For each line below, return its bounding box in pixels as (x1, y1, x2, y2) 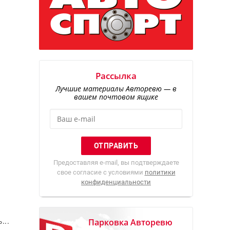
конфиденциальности (81, 178, 151, 186)
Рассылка (95, 70, 137, 82)
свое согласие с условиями (56, 168, 145, 177)
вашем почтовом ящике (74, 92, 158, 102)
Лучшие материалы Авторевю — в (55, 84, 177, 94)
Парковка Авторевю (88, 217, 172, 228)
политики (144, 168, 176, 177)
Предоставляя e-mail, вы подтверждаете (53, 159, 179, 167)
